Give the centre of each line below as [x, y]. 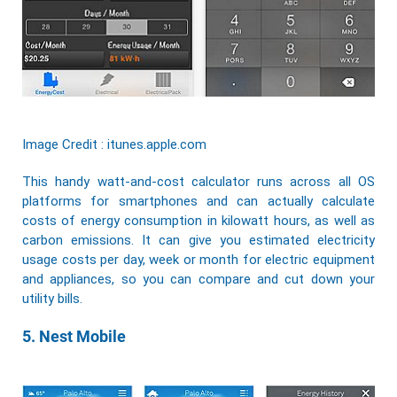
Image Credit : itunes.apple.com [114, 145]
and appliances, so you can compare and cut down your [198, 280]
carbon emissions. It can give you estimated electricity [198, 241]
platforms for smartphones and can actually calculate [198, 202]
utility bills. [52, 299]
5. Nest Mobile [74, 337]
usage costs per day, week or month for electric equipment [198, 260]
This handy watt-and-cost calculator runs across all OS [198, 182]
